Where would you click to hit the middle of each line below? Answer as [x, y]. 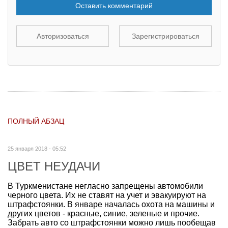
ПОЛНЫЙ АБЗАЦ [36, 121]
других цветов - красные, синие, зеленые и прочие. [104, 213]
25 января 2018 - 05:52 [37, 148]
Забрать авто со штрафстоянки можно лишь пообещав [112, 222]
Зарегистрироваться [165, 36]
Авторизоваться [63, 36]
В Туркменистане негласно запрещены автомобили [105, 186]
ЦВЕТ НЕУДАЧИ [54, 166]
